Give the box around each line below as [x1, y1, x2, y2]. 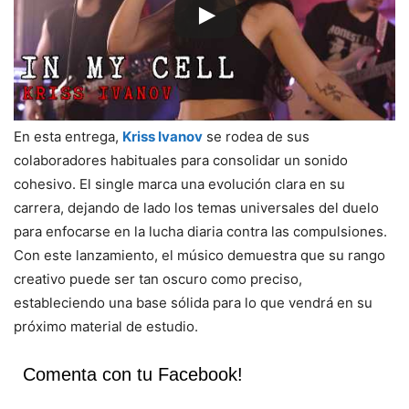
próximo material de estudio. [14, 318, 198, 336]
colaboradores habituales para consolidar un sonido [14, 152, 348, 170]
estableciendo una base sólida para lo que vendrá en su [14, 294, 372, 312]
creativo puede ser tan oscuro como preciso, [14, 270, 302, 288]
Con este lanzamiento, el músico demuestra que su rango [14, 246, 385, 265]
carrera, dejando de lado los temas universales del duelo [14, 199, 379, 217]
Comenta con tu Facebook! [23, 364, 243, 385]
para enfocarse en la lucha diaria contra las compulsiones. [14, 223, 387, 241]
